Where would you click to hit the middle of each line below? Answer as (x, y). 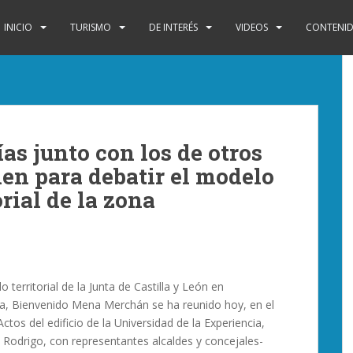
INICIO (18, 27)
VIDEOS (252, 27)
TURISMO (91, 27)
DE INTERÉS (173, 27)
